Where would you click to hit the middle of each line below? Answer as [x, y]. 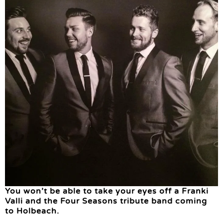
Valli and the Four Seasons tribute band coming [106, 201]
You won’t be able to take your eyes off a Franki [107, 191]
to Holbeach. [32, 211]
